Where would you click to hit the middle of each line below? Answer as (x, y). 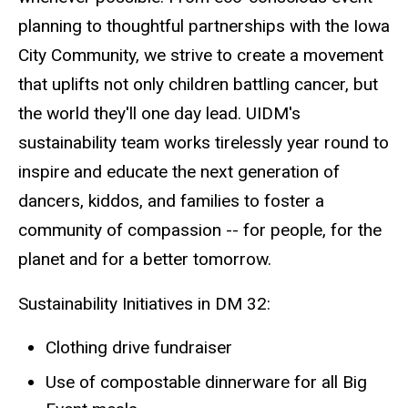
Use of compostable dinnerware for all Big (206, 382)
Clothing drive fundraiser (139, 348)
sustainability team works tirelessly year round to (204, 143)
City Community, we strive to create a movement (201, 56)
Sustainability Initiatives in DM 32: (144, 304)
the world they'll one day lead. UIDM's (159, 114)
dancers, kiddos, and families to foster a (171, 201)
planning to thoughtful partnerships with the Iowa (204, 26)
